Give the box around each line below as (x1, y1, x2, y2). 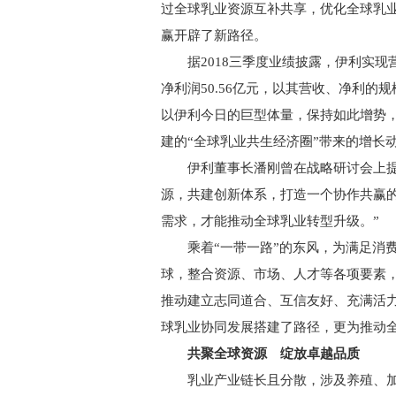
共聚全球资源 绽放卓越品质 (174, 346, 360, 361)
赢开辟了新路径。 (161, 28, 267, 42)
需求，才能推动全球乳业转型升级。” (161, 214, 379, 228)
